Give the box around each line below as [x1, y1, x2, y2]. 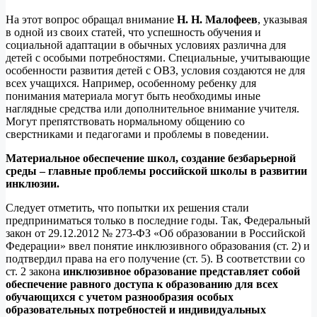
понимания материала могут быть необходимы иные [6, 89, 260, 102]
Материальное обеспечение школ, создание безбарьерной [6, 151, 296, 164]
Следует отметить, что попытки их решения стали [6, 201, 249, 214]
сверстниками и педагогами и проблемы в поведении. [6, 127, 272, 140]
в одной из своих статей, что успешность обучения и [6, 25, 261, 38]
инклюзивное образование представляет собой [63, 265, 300, 277]
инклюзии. [6, 177, 62, 190]
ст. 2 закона [6, 265, 63, 277]
